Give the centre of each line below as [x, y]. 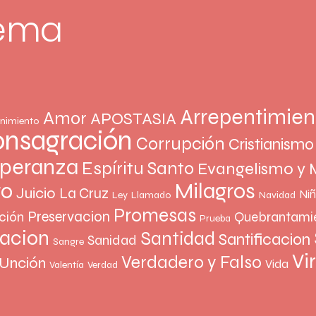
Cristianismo [271, 145]
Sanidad [112, 241]
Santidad [178, 239]
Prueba [215, 219]
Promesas [155, 215]
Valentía [67, 265]
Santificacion [265, 240]
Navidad [277, 195]
